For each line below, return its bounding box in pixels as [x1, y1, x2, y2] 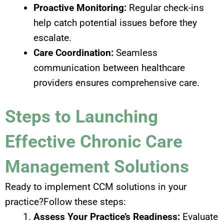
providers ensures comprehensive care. [33, 76, 199, 88]
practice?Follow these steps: [5, 196, 126, 208]
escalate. [33, 31, 71, 43]
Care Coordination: [33, 46, 113, 58]
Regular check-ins [126, 1, 204, 13]
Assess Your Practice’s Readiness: [33, 211, 180, 223]
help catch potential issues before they [33, 16, 197, 28]
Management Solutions [5, 156, 189, 177]
